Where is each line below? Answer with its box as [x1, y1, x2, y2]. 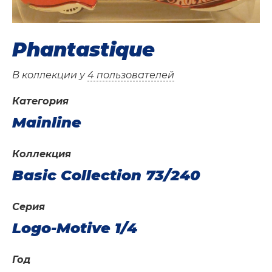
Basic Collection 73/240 [12, 166, 200, 185]
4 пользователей [87, 69, 174, 81]
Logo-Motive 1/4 [12, 219, 137, 237]
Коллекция [12, 148, 71, 160]
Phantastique [12, 38, 155, 62]
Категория [12, 95, 69, 107]
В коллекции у [12, 69, 87, 81]
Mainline [12, 114, 81, 132]
